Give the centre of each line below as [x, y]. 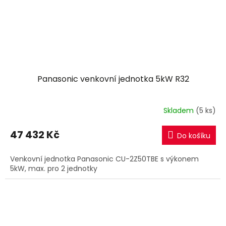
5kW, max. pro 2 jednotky [54, 168]
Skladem [180, 111]
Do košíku [194, 135]
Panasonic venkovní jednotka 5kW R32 [113, 79]
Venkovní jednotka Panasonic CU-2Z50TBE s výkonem [104, 159]
